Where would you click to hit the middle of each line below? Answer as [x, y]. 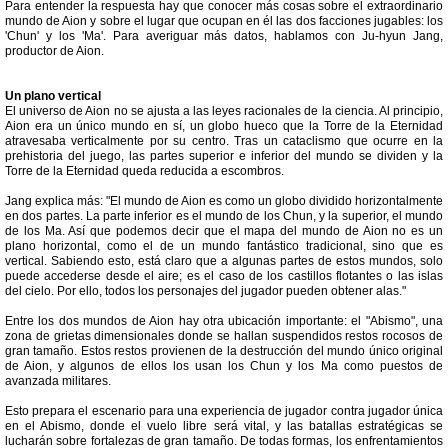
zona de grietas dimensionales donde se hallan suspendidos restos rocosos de [224, 336]
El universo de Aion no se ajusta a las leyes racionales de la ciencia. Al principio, [224, 111]
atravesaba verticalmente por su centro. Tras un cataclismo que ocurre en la [224, 141]
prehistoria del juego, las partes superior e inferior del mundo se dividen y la [224, 156]
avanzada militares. [58, 381]
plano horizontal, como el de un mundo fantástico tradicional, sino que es [224, 246]
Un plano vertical [53, 96]
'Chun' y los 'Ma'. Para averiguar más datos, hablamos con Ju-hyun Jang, [224, 36]
